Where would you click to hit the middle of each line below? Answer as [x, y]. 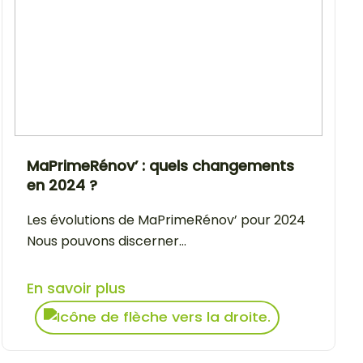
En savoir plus [76, 288]
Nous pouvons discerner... [107, 241]
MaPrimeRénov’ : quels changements [160, 165]
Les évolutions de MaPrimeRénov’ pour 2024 [169, 220]
